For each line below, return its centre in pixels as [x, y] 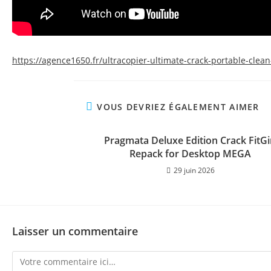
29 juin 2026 [194, 170]
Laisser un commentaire [75, 231]
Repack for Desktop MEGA [190, 154]
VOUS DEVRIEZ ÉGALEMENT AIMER [178, 107]
